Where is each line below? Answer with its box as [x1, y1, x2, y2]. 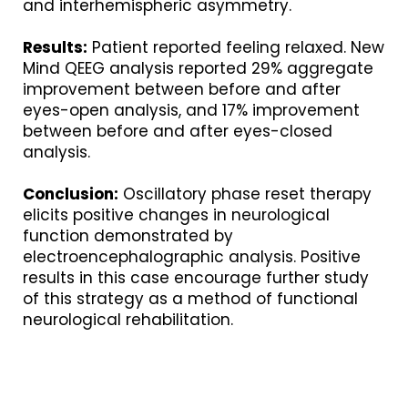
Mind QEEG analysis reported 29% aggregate [23, 57, 373, 79]
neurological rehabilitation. [23, 309, 233, 331]
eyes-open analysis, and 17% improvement [23, 99, 360, 121]
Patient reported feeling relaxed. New [87, 36, 384, 58]
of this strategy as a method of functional [23, 288, 358, 310]
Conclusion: [23, 183, 118, 205]
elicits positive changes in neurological [23, 204, 330, 226]
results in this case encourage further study [23, 267, 369, 289]
